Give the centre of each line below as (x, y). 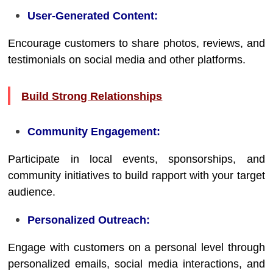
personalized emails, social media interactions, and (136, 264)
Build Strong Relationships (92, 96)
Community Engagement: (94, 132)
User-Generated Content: (93, 16)
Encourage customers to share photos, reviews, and (136, 43)
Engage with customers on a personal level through (136, 247)
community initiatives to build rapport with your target (136, 175)
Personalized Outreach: (89, 220)
